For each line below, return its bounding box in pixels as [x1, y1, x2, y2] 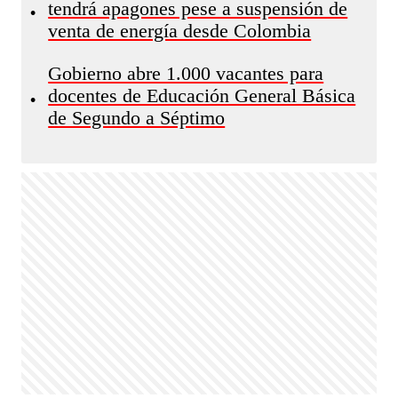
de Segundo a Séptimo [48, 107, 226, 129]
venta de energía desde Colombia [48, 20, 312, 42]
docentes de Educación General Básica [48, 85, 356, 107]
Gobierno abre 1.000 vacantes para [48, 63, 324, 84]
